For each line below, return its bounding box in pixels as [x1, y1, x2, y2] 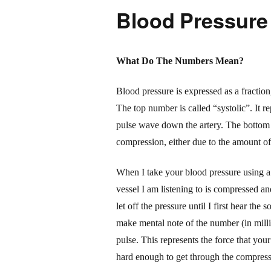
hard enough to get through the [116, 251, 236, 262]
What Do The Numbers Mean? [116, 55, 244, 66]
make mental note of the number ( [116, 217, 244, 228]
